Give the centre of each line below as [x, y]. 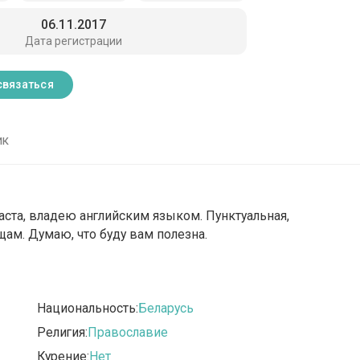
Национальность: [88, 308]
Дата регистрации [74, 41]
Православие [128, 332]
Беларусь [166, 308]
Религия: [63, 332]
